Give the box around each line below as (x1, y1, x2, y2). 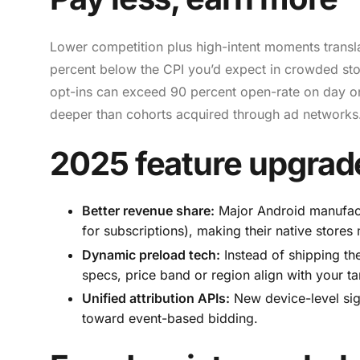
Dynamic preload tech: (82, 246, 220, 263)
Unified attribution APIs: (82, 290, 230, 307)
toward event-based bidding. (82, 310, 258, 327)
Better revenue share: (82, 202, 215, 219)
